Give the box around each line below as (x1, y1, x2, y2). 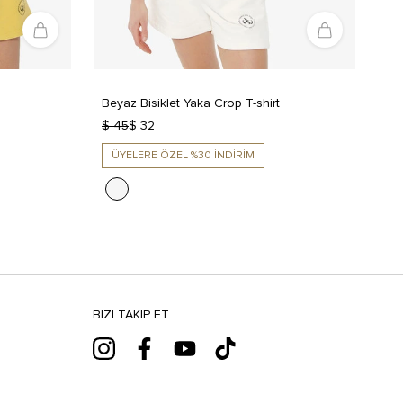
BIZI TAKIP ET (92, 309, 169, 322)
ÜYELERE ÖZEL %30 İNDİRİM (112, 150, 255, 162)
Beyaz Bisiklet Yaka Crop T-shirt (102, 97, 280, 111)
